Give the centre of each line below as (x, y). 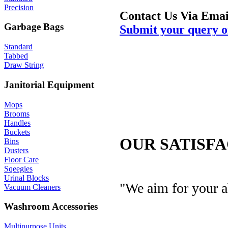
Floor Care (21, 159)
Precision (19, 7)
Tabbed (16, 56)
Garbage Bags (34, 27)
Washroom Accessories (51, 207)
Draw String (24, 65)
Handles (17, 123)
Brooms (17, 113)
